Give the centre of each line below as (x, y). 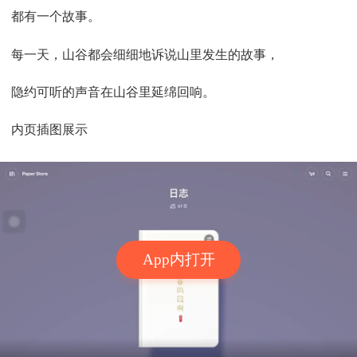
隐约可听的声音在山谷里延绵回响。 (114, 92)
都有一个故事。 (56, 17)
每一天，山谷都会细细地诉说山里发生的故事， (145, 54)
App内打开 (178, 260)
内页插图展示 (50, 130)
